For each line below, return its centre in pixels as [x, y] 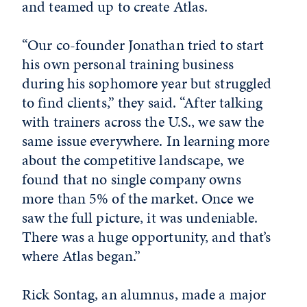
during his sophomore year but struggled [147, 83]
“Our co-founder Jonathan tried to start [143, 45]
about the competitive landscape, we [133, 160]
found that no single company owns [132, 179]
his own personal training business [128, 64]
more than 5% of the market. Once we [138, 198]
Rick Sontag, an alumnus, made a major [144, 294]
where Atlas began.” [82, 256]
